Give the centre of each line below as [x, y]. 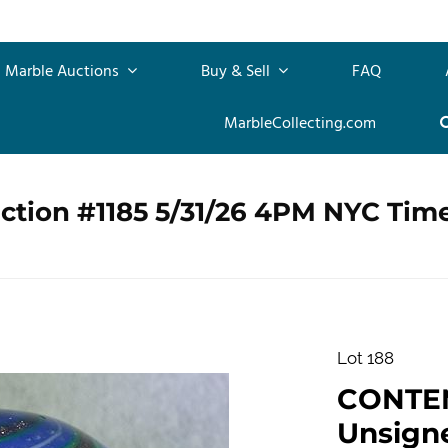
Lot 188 [365, 357]
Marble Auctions [64, 71]
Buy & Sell [237, 71]
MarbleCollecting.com [299, 123]
